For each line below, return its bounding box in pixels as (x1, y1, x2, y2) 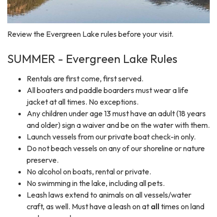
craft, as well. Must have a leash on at (27, 201, 151, 211)
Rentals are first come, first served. (27, 73, 143, 83)
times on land (159, 201, 204, 211)
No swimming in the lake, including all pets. (27, 178, 165, 188)
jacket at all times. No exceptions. (27, 96, 139, 107)
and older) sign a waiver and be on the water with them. (27, 120, 210, 130)
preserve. (27, 155, 59, 165)
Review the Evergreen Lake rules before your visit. (7, 29, 173, 39)
